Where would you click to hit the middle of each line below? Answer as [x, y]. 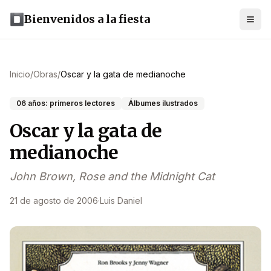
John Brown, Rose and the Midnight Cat [112, 176]
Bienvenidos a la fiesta [87, 19]
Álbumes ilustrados [163, 103]
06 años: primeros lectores [66, 103]
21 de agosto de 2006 [54, 201]
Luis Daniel [121, 201]
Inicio [20, 74]
